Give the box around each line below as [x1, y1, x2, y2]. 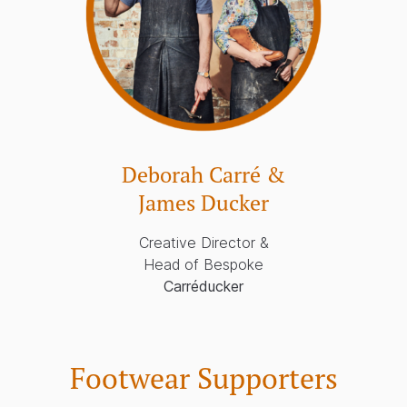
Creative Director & [138, 233, 269, 253]
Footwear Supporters [69, 359, 338, 398]
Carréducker [164, 277, 243, 296]
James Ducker [138, 189, 269, 218]
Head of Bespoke [144, 255, 263, 274]
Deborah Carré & [122, 161, 285, 190]
